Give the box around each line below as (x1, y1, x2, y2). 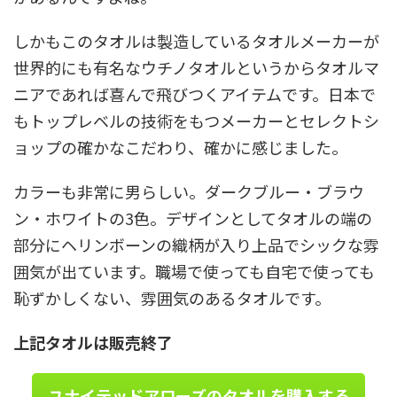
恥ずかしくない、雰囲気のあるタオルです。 (13, 286, 331, 310)
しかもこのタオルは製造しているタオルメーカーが (13, 29, 379, 53)
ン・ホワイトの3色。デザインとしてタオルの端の (13, 206, 372, 230)
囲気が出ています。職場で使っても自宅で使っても (13, 260, 375, 284)
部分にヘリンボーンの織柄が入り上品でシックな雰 (13, 233, 379, 257)
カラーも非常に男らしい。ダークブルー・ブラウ (13, 180, 364, 204)
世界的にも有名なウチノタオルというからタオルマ (13, 56, 379, 80)
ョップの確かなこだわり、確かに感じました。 (13, 136, 347, 160)
